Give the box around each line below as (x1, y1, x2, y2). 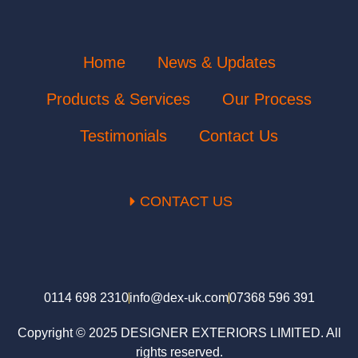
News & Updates (157, 54, 276, 72)
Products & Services (46, 90, 190, 109)
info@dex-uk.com (129, 291, 229, 305)
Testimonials (80, 127, 167, 145)
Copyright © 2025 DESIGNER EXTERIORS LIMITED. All (17, 326, 341, 340)
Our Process (222, 90, 312, 109)
